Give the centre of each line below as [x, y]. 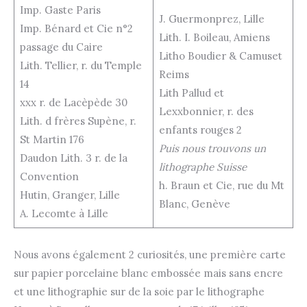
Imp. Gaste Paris [60, 10]
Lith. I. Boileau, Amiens [214, 38]
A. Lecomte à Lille [64, 214]
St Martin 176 [52, 140]
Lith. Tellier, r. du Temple [81, 66]
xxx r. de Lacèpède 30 [73, 103]
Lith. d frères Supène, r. [78, 121]
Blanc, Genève [194, 204]
